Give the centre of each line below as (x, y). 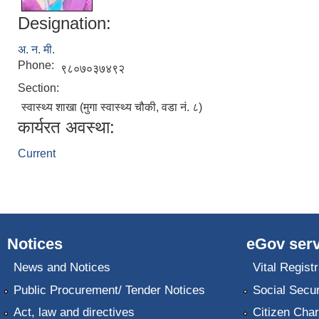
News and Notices (62, 268)
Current (37, 153)
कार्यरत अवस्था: (66, 127)
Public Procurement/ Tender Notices (109, 290)
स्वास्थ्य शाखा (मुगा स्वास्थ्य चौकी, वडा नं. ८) (112, 107)
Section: (40, 88)
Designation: (64, 23)
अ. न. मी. (36, 49)
